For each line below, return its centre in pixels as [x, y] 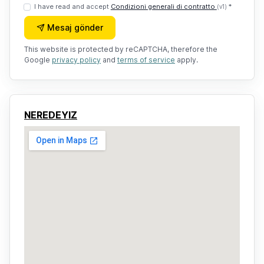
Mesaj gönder [75, 27]
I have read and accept [72, 6]
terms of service [146, 60]
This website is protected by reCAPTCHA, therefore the [121, 49]
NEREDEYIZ [51, 115]
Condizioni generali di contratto [164, 6]
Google [38, 60]
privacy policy [76, 60]
